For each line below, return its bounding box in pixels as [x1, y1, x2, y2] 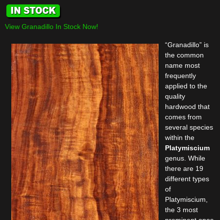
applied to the [165, 82, 207, 90]
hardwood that [165, 103, 210, 111]
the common [165, 51, 204, 59]
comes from [165, 113, 202, 121]
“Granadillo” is [165, 41, 209, 49]
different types [165, 175, 209, 183]
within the [165, 134, 194, 142]
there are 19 [165, 165, 203, 173]
